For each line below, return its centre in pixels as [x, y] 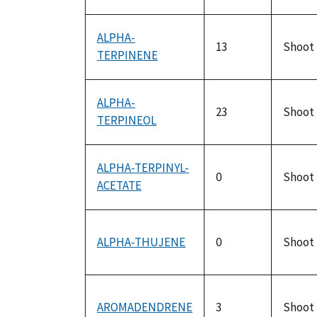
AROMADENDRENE [145, 307]
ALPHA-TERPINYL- [143, 168]
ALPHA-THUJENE [141, 242]
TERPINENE [127, 56]
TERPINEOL [127, 121]
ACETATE [119, 186]
